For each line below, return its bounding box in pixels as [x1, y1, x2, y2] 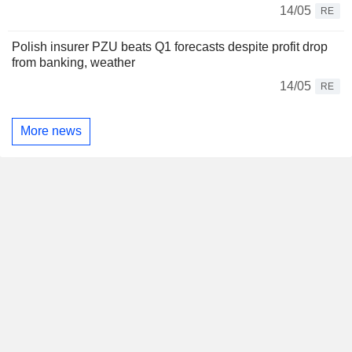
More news [20, 124, 82, 138]
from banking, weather [12, 55, 135, 69]
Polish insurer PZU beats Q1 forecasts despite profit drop [12, 39, 328, 53]
